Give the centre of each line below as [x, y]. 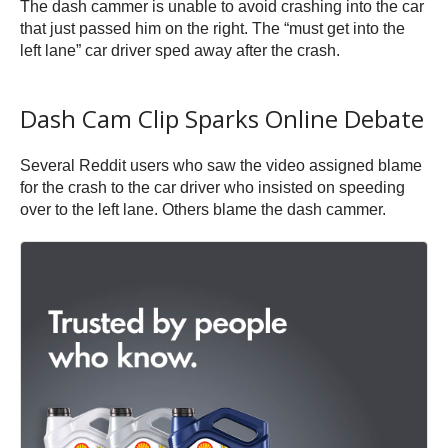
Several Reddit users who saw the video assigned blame [221, 165]
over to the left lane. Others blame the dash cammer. [203, 209]
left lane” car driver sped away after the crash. [180, 50]
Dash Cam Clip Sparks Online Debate [222, 118]
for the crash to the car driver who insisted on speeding [212, 187]
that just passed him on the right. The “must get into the [212, 28]
